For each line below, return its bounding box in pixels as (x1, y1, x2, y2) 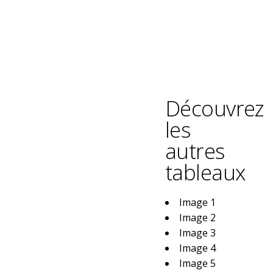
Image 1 (179, 196, 216, 209)
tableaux (165, 158, 246, 186)
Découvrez (165, 94, 264, 122)
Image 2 (179, 211, 216, 224)
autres (165, 136, 225, 165)
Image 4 (179, 241, 216, 255)
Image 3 (179, 226, 216, 239)
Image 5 (179, 257, 216, 270)
